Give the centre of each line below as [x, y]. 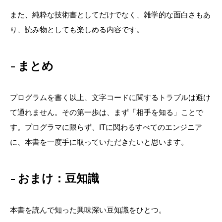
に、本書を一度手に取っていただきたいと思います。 [99, 142]
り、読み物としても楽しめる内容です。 [77, 29]
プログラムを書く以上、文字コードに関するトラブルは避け [110, 97]
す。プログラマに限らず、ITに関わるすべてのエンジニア [106, 127]
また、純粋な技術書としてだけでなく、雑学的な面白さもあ [110, 14]
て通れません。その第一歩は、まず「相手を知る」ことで [107, 112]
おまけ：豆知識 [58, 178]
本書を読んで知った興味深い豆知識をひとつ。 [88, 210]
